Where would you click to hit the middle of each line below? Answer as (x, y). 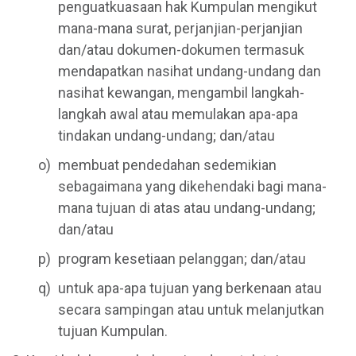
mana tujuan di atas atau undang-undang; (187, 208)
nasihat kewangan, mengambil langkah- (181, 93)
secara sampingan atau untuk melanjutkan (191, 310)
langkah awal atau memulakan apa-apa (178, 114)
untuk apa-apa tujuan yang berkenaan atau (190, 288)
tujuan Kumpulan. (113, 331)
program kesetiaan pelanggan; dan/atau (182, 259)
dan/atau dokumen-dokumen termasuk (181, 50)
